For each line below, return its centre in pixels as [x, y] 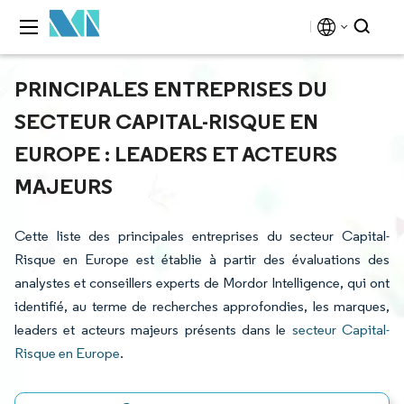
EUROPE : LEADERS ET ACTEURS [176, 153]
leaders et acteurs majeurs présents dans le [153, 330]
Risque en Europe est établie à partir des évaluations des [202, 259]
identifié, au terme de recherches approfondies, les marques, [202, 306]
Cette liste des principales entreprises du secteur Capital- [202, 236]
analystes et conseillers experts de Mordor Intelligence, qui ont [202, 283]
